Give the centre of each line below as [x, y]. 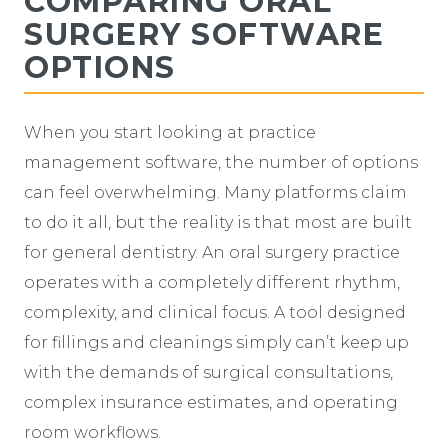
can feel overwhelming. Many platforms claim [215, 192]
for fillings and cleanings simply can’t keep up [216, 342]
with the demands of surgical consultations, [208, 372]
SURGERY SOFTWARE [204, 34]
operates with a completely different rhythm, [212, 282]
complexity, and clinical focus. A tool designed [215, 312]
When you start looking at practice [170, 132]
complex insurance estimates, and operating [211, 402]
